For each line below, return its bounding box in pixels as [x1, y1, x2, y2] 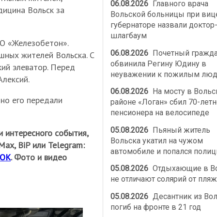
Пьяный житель [151, 125, 211, 135]
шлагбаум [110, 31, 147, 41]
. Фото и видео [11, 152, 67, 163]
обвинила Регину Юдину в [110, 59, 206, 68]
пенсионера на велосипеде [110, 108, 209, 118]
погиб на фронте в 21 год [110, 202, 201, 212]
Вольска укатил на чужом [110, 136, 203, 145]
